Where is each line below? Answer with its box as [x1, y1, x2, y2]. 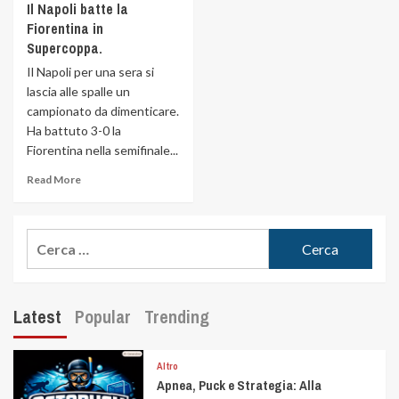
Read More [27, 173, 81, 186]
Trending [144, 305, 209, 329]
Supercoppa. [27, 38, 102, 58]
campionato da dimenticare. [27, 103, 179, 118]
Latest [13, 305, 61, 329]
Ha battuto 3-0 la [27, 123, 121, 138]
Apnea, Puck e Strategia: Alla [157, 376, 322, 395]
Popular [75, 305, 131, 329]
